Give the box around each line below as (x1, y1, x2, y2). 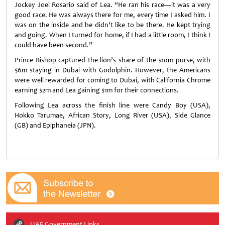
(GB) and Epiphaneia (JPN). (15, 121, 96, 130)
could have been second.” (15, 41, 92, 49)
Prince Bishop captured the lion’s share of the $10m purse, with (15, 56, 210, 64)
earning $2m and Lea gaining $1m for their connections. (15, 86, 179, 94)
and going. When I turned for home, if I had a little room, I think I (15, 31, 210, 39)
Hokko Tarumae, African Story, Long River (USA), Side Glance (15, 111, 210, 120)
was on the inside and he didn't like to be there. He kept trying (15, 21, 210, 29)
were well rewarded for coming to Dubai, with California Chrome (15, 76, 210, 84)
